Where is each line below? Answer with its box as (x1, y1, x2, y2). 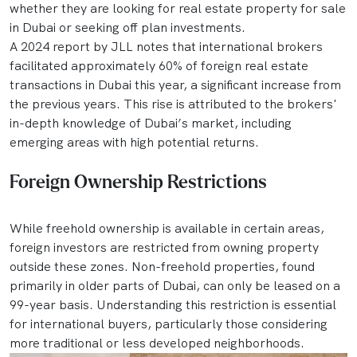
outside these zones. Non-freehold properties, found (10, 257, 315, 275)
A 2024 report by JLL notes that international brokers (10, 37, 323, 55)
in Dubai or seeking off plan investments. (10, 18, 245, 36)
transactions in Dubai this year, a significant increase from (10, 76, 341, 93)
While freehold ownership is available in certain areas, (10, 219, 324, 237)
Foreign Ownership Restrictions (10, 172, 267, 192)
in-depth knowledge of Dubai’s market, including (10, 114, 292, 131)
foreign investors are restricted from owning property (10, 238, 319, 256)
